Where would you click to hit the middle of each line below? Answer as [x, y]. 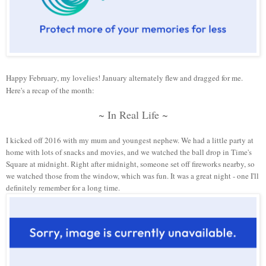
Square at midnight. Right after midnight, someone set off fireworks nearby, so [130, 164]
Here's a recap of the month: [50, 91]
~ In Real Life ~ [133, 115]
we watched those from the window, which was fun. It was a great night [118, 176]
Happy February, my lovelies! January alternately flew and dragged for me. [124, 78]
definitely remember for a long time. [63, 188]
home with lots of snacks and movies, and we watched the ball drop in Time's [129, 152]
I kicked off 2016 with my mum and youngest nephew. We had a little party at [130, 140]
